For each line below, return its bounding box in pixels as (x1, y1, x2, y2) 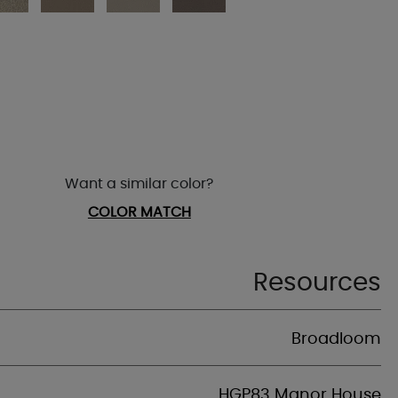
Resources (253, 271, 381, 296)
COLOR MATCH (87, 205, 191, 219)
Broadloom (291, 331, 381, 347)
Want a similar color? (65, 177, 214, 191)
